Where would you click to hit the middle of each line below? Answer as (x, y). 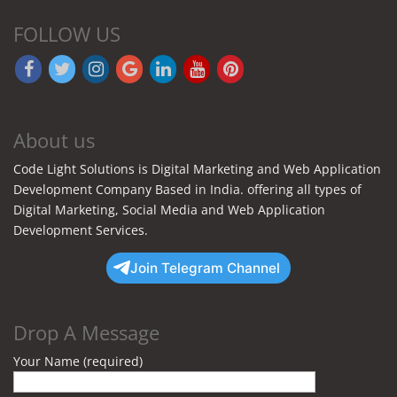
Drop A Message (86, 332)
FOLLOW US (67, 33)
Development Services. (81, 230)
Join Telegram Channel (205, 268)
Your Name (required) (78, 361)
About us (54, 140)
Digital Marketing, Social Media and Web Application (169, 209)
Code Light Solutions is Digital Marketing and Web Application (197, 168)
